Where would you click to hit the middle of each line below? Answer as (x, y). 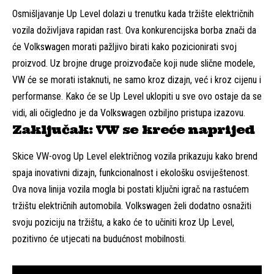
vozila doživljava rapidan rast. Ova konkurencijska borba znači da (134, 30)
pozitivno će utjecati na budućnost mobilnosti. (99, 239)
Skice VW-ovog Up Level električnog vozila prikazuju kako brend (135, 156)
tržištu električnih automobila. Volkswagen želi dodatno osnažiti (132, 206)
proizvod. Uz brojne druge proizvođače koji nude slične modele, (134, 63)
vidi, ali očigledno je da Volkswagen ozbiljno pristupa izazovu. (129, 113)
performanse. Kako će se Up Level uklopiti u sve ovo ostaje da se (137, 96)
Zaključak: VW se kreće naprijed (133, 129)
